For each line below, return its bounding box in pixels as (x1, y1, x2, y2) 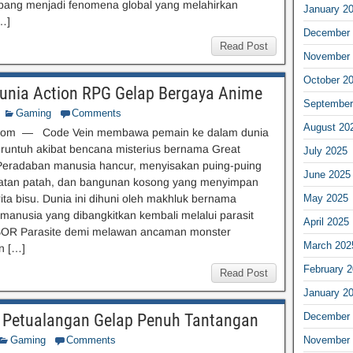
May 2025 (303, 192, 348, 204)
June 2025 (303, 169, 351, 180)
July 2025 (303, 145, 347, 157)
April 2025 (303, 216, 349, 228)
